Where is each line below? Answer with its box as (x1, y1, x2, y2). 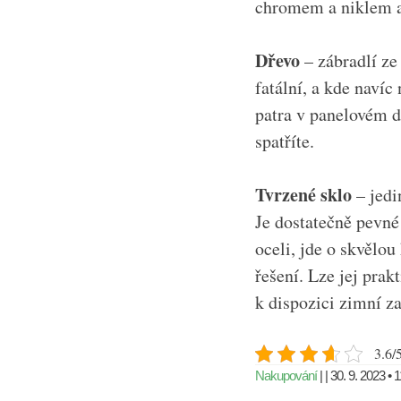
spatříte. (255, 129, 314, 153)
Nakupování (255, 368, 317, 383)
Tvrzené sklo (255, 182, 352, 208)
